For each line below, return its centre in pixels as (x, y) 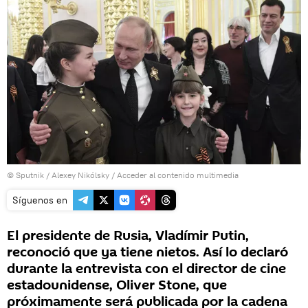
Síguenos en (40, 200)
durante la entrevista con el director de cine (146, 269)
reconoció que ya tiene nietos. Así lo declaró (147, 253)
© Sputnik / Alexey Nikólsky (58, 175)
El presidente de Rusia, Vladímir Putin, (128, 236)
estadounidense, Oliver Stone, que (117, 286)
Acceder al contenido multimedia (178, 175)
